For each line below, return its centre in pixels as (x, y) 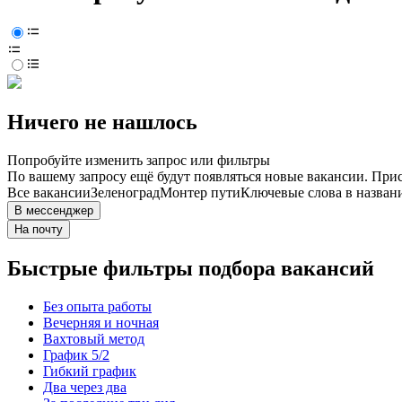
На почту (39, 230)
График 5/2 (76, 355)
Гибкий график (90, 371)
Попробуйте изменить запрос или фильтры (139, 161)
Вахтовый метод (94, 339)
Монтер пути (200, 193)
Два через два (85, 388)
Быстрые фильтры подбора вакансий (191, 269)
